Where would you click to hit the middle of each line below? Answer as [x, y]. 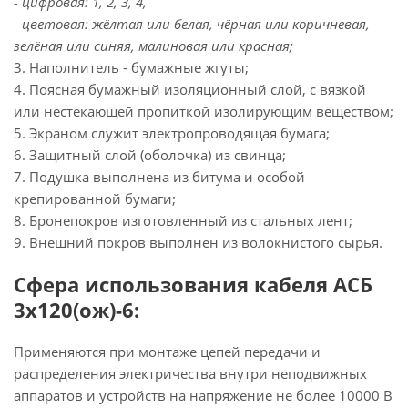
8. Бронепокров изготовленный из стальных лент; [183, 220]
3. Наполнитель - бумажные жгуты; [131, 67]
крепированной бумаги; [95, 199]
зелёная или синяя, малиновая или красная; [153, 46]
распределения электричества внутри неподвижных [190, 373]
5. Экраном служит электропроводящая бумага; [172, 133]
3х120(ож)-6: [76, 310]
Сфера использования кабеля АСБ [193, 284]
